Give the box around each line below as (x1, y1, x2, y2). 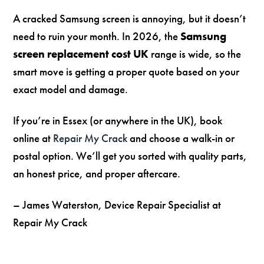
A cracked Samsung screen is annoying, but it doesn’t (13, 11, 246, 27)
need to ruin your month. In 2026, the (13, 29, 181, 44)
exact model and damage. (13, 82, 128, 97)
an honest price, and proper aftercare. (13, 166, 181, 181)
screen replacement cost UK (13, 47, 149, 62)
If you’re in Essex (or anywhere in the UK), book (13, 113, 223, 128)
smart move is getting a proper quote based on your (13, 64, 240, 80)
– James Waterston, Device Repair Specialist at (13, 197, 222, 212)
